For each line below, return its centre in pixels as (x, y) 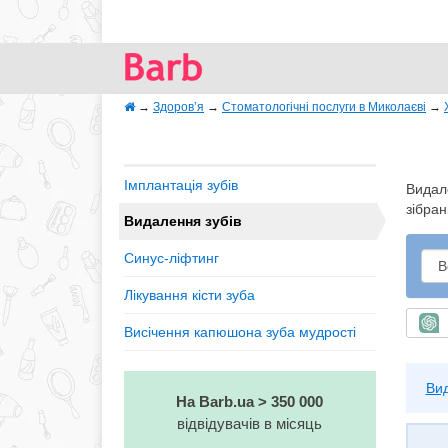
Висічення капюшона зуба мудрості (240, 332)
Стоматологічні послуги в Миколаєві (324, 107)
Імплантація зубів (181, 185)
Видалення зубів (183, 221)
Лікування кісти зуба (189, 295)
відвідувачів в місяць (250, 423)
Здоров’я (178, 107)
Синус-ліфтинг (171, 258)
